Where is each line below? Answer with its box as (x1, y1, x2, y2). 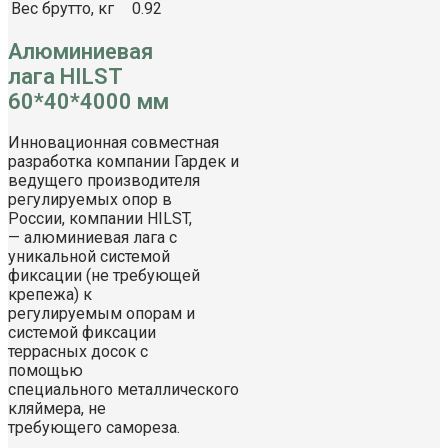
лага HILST (8, 64, 122, 90)
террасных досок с (8, 341, 148, 361)
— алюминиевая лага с (8, 227, 177, 247)
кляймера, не (8, 398, 106, 418)
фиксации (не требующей (8, 265, 200, 285)
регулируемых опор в (8, 189, 172, 209)
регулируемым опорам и (8, 303, 195, 323)
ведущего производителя (8, 170, 200, 190)
